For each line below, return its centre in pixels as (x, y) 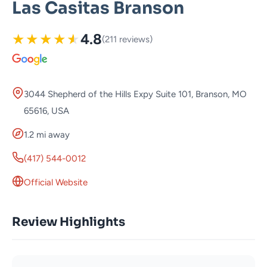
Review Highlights (69, 222)
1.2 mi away (47, 135)
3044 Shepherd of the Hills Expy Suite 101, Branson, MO (135, 94)
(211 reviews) (127, 40)
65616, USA (46, 111)
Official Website (56, 183)
